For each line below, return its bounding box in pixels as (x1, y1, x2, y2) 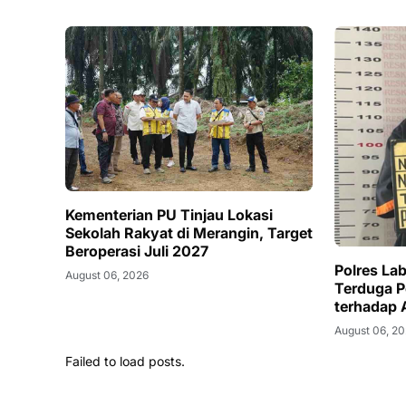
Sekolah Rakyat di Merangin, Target (65, 223, 313, 242)
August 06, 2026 (65, 267, 149, 282)
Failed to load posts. (65, 353, 185, 369)
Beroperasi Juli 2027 (65, 241, 208, 260)
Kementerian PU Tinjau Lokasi (65, 205, 273, 224)
